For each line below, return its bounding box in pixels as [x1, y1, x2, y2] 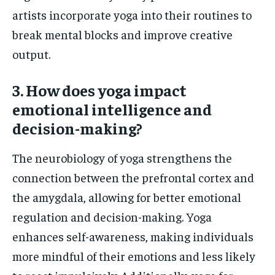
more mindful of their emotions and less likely [12, 248, 255, 264]
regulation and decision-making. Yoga [12, 209, 212, 225]
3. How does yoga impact [12, 80, 187, 101]
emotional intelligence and [12, 99, 212, 120]
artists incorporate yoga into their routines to [12, 7, 252, 23]
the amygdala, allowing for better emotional [12, 189, 241, 205]
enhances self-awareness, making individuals [12, 228, 254, 244]
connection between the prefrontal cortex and [12, 169, 254, 185]
